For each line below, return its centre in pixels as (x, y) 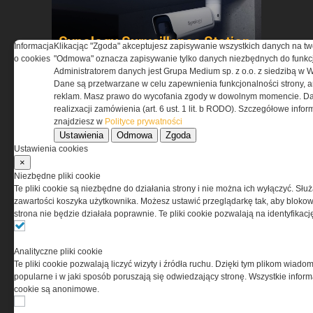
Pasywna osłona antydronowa (155, 196)
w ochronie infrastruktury (140, 212)
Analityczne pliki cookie (58, 252)
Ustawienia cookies (51, 149)
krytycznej (92, 228)
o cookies (32, 59)
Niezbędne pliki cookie (57, 176)
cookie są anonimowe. (57, 289)
